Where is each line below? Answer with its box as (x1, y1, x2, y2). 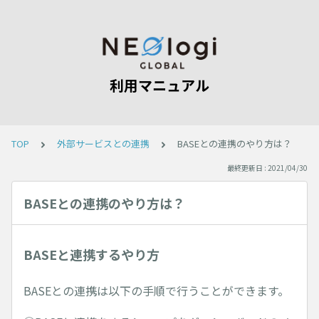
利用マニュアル (110, 75, 209, 95)
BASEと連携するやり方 (23, 245, 159, 263)
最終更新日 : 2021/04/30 (227, 162, 308, 173)
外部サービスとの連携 (57, 137, 150, 150)
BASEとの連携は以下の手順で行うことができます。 (23, 281, 289, 299)
